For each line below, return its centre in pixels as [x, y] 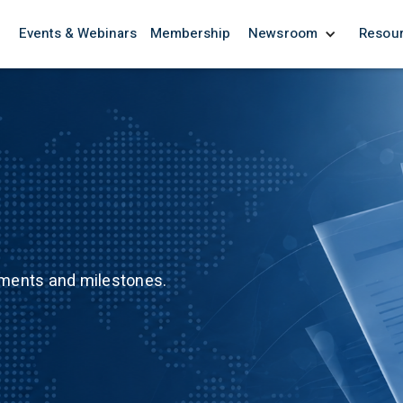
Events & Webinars [77, 33]
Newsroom [283, 33]
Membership [190, 33]
